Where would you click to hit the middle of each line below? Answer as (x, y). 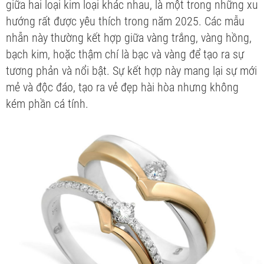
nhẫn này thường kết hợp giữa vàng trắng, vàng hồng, (129, 37)
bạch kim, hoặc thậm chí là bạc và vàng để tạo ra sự (125, 54)
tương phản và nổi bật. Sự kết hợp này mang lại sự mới (131, 70)
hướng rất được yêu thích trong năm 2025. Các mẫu (125, 21)
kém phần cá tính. (47, 103)
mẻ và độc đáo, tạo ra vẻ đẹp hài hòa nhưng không (122, 87)
